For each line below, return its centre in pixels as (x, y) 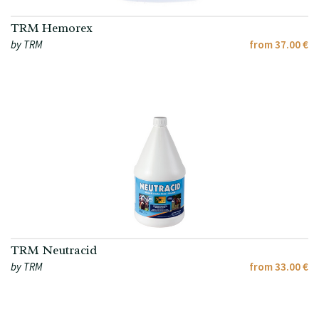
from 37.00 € (279, 45)
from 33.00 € (279, 267)
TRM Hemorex (52, 28)
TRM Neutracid (54, 251)
